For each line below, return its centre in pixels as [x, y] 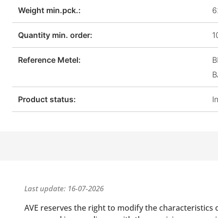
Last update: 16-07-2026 [64, 188]
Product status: [47, 99]
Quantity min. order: [55, 35]
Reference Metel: [49, 60]
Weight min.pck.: [49, 10]
